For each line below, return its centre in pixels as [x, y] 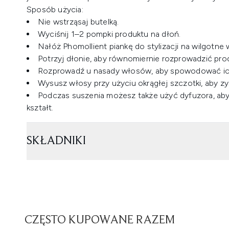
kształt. [40, 108]
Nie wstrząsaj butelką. [78, 22]
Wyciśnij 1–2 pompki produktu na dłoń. [109, 34]
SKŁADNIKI [56, 141]
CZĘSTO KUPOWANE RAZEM [100, 220]
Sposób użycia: [55, 9]
